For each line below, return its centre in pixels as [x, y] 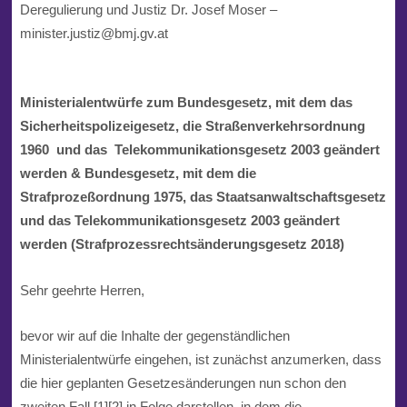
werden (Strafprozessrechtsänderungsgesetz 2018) [182, 244]
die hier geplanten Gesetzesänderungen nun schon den [183, 383]
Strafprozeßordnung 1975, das [118, 197]
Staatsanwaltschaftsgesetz [301, 197]
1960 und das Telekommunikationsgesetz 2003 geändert [199, 150]
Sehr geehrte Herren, [82, 290]
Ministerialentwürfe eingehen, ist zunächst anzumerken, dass [200, 360]
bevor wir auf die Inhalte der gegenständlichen [154, 336]
